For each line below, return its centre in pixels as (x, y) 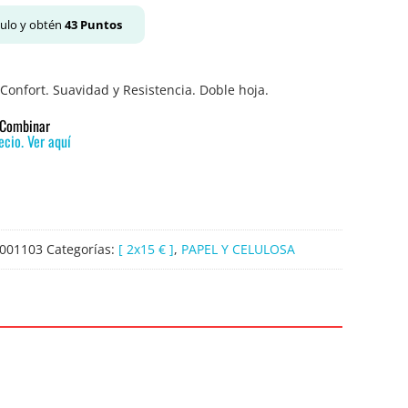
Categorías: (82, 250)
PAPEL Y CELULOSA (238, 250)
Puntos (100, 25)
